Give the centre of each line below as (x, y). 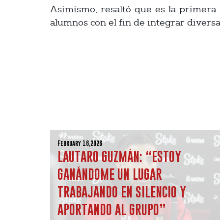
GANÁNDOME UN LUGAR (110, 174)
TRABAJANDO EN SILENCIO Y (122, 192)
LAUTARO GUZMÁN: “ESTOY (119, 156)
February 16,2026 (80, 143)
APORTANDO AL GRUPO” (112, 209)
